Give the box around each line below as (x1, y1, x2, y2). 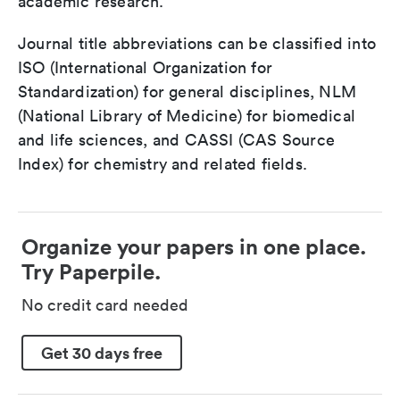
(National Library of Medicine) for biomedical (18, 105, 356, 126)
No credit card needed (21, 295, 188, 315)
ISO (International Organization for (18, 57, 272, 78)
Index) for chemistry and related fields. (18, 154, 308, 174)
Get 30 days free (41, 341, 162, 363)
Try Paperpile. (21, 258, 161, 285)
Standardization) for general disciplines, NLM (18, 81, 357, 102)
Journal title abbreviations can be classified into (18, 33, 377, 54)
